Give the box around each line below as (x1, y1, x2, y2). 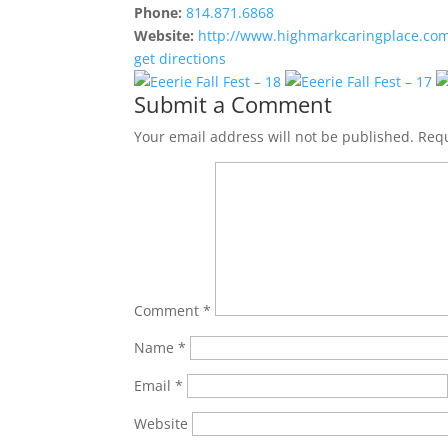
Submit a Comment (134, 88, 333, 119)
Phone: (134, 2, 183, 22)
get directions (134, 48, 227, 68)
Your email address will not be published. (134, 126, 415, 146)
